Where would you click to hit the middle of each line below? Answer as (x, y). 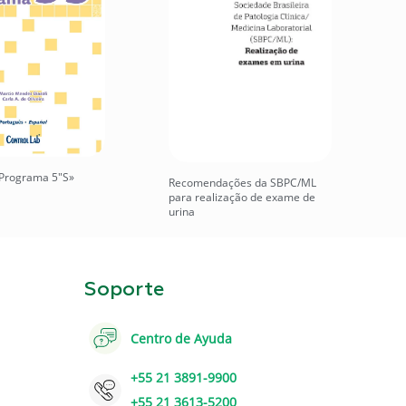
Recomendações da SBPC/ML (242, 182)
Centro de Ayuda (181, 338)
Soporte (124, 290)
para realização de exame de (242, 197)
